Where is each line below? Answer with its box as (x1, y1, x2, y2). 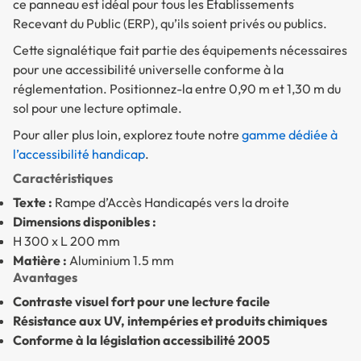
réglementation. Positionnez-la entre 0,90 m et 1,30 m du (13, 80, 341, 97)
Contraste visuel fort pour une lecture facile (13, 293, 270, 309)
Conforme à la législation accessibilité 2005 (13, 331, 270, 348)
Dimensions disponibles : (13, 213, 156, 230)
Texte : (13, 193, 52, 210)
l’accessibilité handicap (13, 145, 145, 162)
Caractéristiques (13, 169, 113, 186)
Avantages (13, 268, 77, 285)
